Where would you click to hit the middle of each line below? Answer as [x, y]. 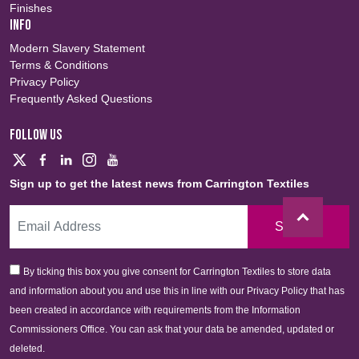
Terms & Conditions [59, 65]
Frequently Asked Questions [81, 98]
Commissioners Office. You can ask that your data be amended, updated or [172, 329]
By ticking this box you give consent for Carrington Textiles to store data [177, 271]
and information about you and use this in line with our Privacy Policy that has [177, 290]
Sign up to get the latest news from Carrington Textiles [159, 183]
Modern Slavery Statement [77, 48]
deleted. [27, 348]
